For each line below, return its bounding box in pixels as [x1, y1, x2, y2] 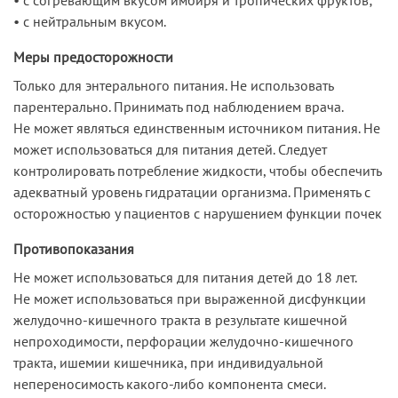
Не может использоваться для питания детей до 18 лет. [13, 267, 357, 286]
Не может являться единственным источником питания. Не [13, 118, 380, 137]
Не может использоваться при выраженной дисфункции [13, 289, 366, 307]
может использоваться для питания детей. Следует [13, 139, 327, 158]
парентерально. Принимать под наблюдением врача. [13, 97, 344, 115]
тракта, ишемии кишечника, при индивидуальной [13, 353, 323, 371]
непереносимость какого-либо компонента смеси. [13, 374, 326, 393]
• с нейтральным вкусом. [13, 12, 166, 30]
